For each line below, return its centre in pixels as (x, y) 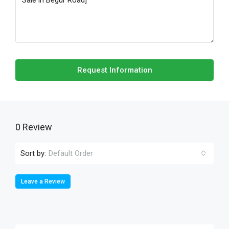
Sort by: (33, 153)
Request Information (114, 70)
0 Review (34, 127)
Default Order (71, 153)
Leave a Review (43, 181)
